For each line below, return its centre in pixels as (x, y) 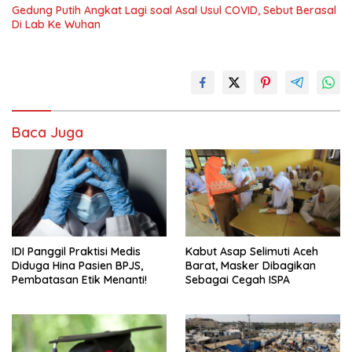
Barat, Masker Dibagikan (251, 265)
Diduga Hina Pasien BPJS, (77, 265)
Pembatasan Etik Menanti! (79, 279)
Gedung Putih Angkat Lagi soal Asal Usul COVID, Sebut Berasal (174, 10)
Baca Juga (48, 132)
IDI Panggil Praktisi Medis (76, 251)
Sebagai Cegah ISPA (238, 279)
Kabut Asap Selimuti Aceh (252, 251)
